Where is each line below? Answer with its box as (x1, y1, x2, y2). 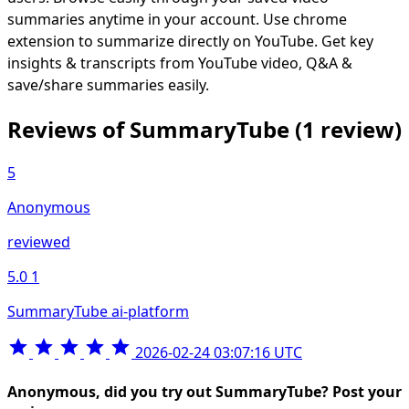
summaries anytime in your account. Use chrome (7, 8, 347, 29)
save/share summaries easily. (7, 74, 209, 95)
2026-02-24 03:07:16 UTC (135, 341, 302, 362)
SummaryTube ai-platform (7, 300, 189, 321)
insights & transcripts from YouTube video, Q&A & (7, 52, 352, 73)
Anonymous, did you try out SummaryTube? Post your (7, 381, 402, 402)
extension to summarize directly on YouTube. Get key (7, 30, 373, 51)
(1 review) (295, 113, 402, 144)
